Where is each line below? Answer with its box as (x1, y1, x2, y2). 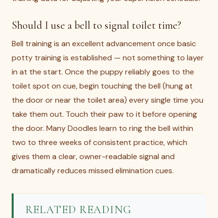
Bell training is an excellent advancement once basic (12, 38, 196, 49)
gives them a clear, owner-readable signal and (12, 151, 175, 162)
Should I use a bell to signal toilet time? (12, 18, 181, 32)
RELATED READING (25, 203, 131, 216)
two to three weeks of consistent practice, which (12, 137, 187, 147)
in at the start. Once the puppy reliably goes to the (12, 67, 194, 77)
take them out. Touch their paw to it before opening (12, 109, 197, 119)
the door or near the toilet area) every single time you (12, 95, 203, 105)
